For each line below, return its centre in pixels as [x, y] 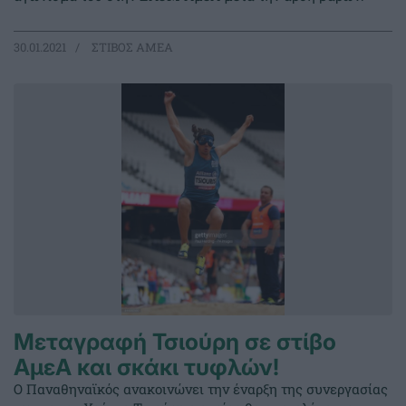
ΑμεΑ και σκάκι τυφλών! [146, 367]
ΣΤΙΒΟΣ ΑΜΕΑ [131, 48]
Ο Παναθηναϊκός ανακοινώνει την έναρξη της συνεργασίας [201, 389]
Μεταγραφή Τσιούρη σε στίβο [175, 342]
